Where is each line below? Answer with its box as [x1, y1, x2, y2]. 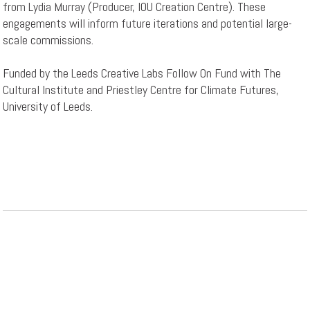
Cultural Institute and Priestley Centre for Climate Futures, [3, 82, 280, 98]
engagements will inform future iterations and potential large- [3, 15, 293, 32]
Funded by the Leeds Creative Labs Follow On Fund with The [3, 65, 282, 82]
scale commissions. [3, 32, 94, 48]
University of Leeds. [3, 98, 93, 115]
